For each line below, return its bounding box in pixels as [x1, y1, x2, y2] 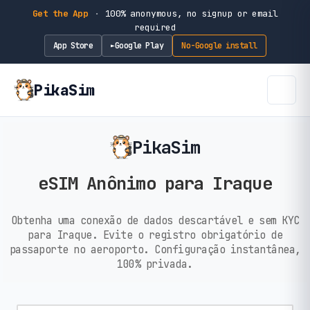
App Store [53, 39, 93, 51]
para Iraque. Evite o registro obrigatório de [28, 227, 282, 242]
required [134, 21, 176, 33]
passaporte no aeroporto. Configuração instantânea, [9, 241, 301, 257]
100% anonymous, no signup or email [100, 8, 278, 19]
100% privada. [117, 256, 193, 271]
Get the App [32, 8, 88, 19]
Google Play [114, 39, 163, 51]
